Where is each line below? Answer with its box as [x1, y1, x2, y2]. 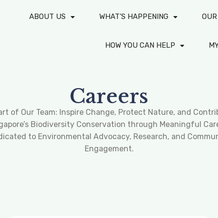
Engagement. [84, 144, 134, 153]
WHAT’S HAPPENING [99, 12, 169, 21]
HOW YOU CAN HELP [105, 41, 175, 50]
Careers [70, 84, 148, 109]
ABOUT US [29, 12, 66, 21]
